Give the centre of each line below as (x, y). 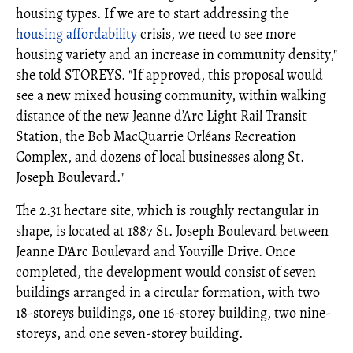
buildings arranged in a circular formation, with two (168, 292)
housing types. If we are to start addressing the (152, 13)
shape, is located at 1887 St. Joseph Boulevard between (172, 231)
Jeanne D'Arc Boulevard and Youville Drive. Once (156, 251)
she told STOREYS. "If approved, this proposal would (169, 75)
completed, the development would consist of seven (166, 272)
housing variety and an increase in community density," (176, 54)
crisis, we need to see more (217, 34)
